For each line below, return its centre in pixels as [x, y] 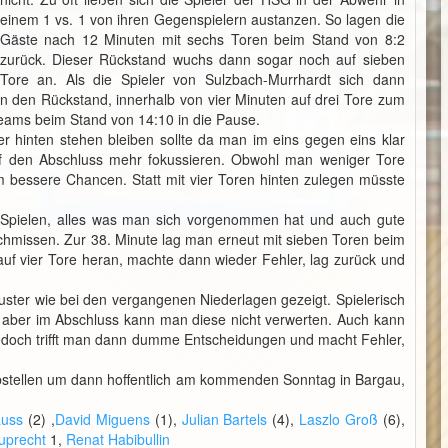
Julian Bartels [224, 419]
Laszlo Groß [338, 419]
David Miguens [102, 419]
